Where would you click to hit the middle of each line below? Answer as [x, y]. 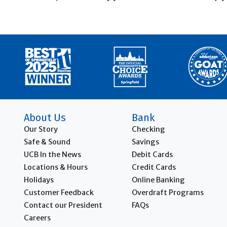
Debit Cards [153, 154]
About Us [45, 117]
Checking [149, 129]
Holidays [39, 180]
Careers [37, 218]
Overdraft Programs [168, 192]
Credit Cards [154, 167]
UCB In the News [52, 154]
